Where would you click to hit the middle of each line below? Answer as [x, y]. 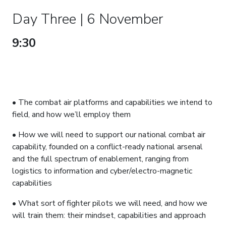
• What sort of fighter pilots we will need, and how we [110, 203]
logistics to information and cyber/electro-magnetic [102, 171]
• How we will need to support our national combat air [109, 135]
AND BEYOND [52, 85]
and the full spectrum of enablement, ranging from [100, 159]
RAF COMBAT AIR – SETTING [124, 43]
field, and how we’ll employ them [71, 115]
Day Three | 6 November [88, 19]
